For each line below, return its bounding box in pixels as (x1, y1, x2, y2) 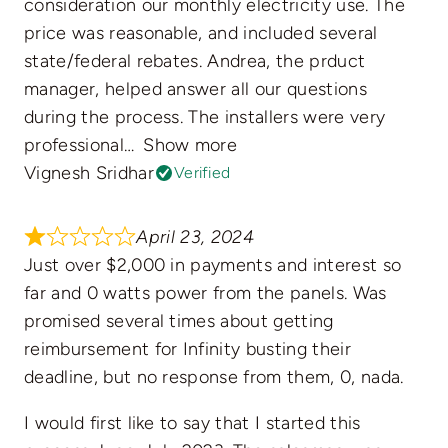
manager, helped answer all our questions (23, 78, 367, 101)
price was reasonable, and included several (23, 22, 378, 45)
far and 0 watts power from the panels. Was (23, 282, 387, 305)
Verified (173, 163, 231, 183)
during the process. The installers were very (23, 106, 386, 129)
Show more (143, 134, 238, 157)
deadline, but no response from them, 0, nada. (23, 366, 404, 389)
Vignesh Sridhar (23, 162, 154, 185)
